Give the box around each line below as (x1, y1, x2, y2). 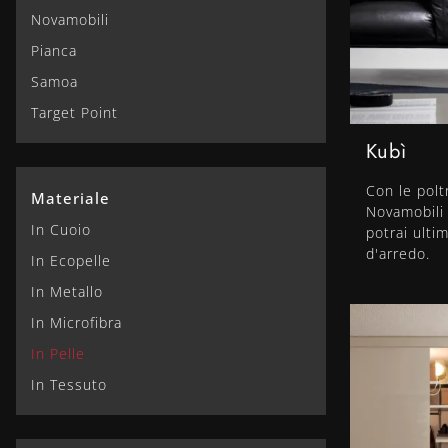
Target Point (31, 102, 118, 122)
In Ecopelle (31, 250, 111, 270)
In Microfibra (31, 312, 122, 332)
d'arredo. (366, 244, 430, 264)
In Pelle (31, 343, 85, 363)
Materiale (31, 187, 110, 208)
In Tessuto (31, 374, 107, 394)
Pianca (31, 40, 77, 60)
